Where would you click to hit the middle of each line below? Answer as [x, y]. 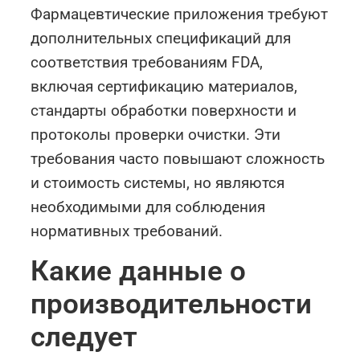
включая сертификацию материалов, [164, 86]
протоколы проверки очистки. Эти [156, 134]
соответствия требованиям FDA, [147, 62]
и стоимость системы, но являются [158, 182]
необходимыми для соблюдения [148, 207]
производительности [172, 304]
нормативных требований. [127, 231]
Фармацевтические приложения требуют [180, 14]
